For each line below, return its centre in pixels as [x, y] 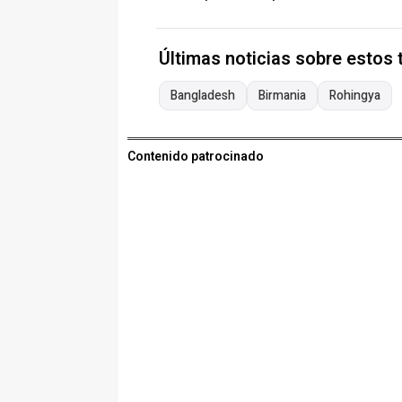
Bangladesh [203, 96]
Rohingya [355, 96]
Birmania [282, 96]
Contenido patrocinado [196, 157]
